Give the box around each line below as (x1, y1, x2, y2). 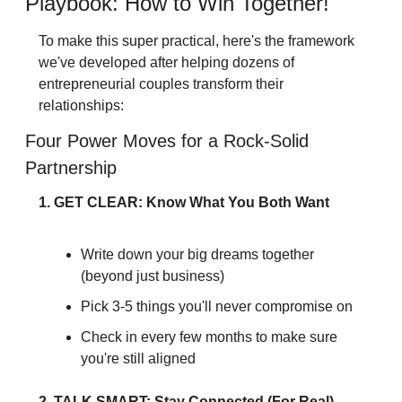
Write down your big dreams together (80, 247, 314, 263)
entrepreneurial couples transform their (38, 76, 284, 92)
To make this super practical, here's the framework (38, 33, 354, 49)
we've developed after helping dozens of (38, 55, 294, 71)
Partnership (24, 158, 117, 179)
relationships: (38, 98, 124, 114)
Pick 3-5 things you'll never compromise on (80, 299, 353, 315)
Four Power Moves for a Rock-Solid (24, 131, 309, 152)
